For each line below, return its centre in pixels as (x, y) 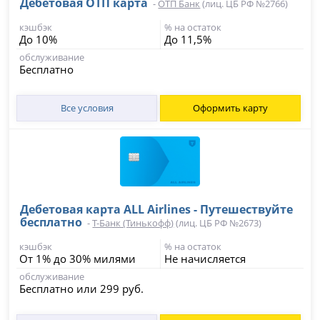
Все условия (87, 108)
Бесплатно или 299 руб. (82, 289)
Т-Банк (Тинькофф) (133, 223)
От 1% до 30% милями (78, 259)
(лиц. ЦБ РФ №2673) (218, 223)
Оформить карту (230, 108)
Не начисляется (205, 259)
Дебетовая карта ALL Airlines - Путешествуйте (157, 210)
